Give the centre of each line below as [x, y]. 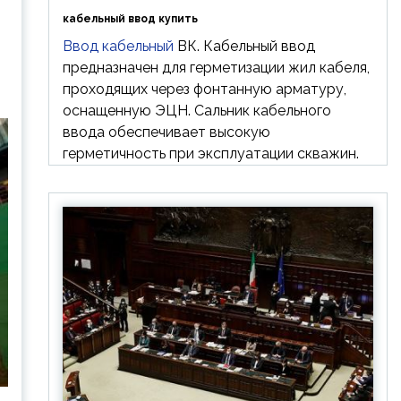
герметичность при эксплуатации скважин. [210, 154]
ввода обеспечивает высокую [166, 132]
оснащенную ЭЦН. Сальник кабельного [196, 111]
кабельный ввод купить [130, 19]
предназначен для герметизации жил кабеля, [216, 68]
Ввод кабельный [118, 46]
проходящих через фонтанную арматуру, [204, 89]
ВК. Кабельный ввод [244, 46]
